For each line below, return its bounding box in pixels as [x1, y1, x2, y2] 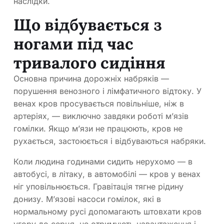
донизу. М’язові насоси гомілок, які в [13, 194, 161, 204]
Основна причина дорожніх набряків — [13, 73, 169, 84]
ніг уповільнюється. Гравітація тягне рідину [13, 181, 183, 192]
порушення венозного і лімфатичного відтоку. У [13, 86, 201, 96]
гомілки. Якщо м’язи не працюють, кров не [13, 123, 182, 134]
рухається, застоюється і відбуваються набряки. [13, 136, 206, 146]
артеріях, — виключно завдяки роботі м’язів [13, 111, 188, 121]
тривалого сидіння [13, 52, 165, 73]
